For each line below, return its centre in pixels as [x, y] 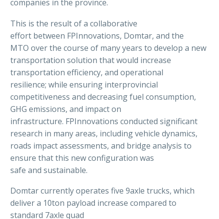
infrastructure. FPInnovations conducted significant [104, 121]
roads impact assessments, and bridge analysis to [101, 145]
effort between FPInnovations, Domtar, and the [97, 35]
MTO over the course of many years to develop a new [108, 48]
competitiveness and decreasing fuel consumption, [103, 97]
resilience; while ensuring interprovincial [84, 84]
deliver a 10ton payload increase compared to [93, 203]
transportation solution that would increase [91, 60]
